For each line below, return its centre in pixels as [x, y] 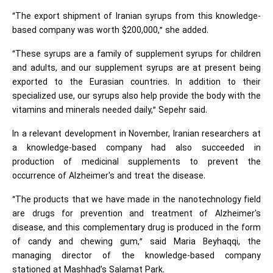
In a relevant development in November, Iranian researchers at [136, 134]
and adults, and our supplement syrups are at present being [136, 68]
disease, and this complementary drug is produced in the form [136, 228]
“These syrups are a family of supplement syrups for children [136, 54]
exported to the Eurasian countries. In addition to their [136, 82]
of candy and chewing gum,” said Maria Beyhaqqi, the [136, 242]
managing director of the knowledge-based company [136, 256]
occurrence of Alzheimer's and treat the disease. [109, 176]
